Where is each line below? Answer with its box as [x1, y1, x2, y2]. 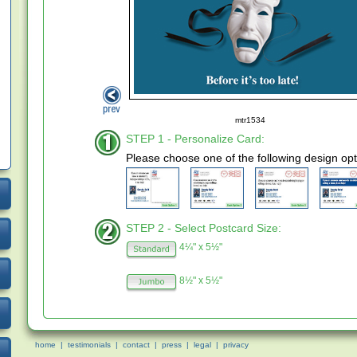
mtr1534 [235, 116, 265, 124]
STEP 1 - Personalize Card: [125, 132, 265, 145]
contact [123, 340, 150, 349]
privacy [223, 340, 249, 349]
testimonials [68, 340, 111, 349]
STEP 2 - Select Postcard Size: [125, 222, 281, 234]
